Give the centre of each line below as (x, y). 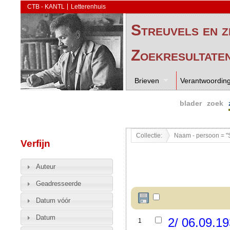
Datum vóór (53, 200)
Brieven (147, 81)
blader (191, 103)
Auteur (45, 166)
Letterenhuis (88, 7)
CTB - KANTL (46, 7)
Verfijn (35, 143)
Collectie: (149, 135)
